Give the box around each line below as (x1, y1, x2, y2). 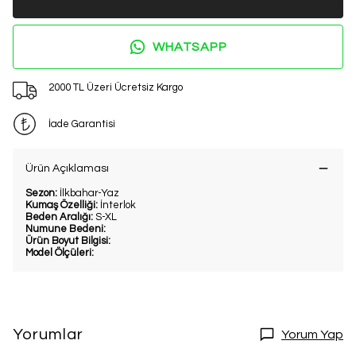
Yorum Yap (281, 328, 343, 342)
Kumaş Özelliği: (25, 199, 100, 211)
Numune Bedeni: (25, 223, 106, 235)
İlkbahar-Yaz (60, 188, 119, 199)
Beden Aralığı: (25, 211, 95, 223)
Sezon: (25, 188, 60, 199)
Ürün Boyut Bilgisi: (25, 235, 110, 247)
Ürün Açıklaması (25, 163, 109, 175)
